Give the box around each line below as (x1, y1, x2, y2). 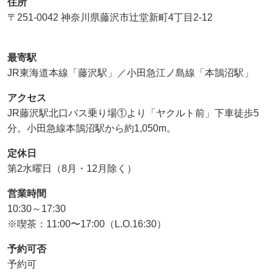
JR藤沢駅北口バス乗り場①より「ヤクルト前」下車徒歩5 (7, 107, 259, 118)
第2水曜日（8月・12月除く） (7, 163, 136, 174)
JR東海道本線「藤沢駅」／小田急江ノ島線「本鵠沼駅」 (7, 67, 253, 78)
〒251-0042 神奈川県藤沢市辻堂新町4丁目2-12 (7, 12, 213, 23)
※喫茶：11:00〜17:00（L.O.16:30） (7, 218, 166, 229)
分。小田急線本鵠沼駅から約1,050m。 (7, 122, 176, 133)
